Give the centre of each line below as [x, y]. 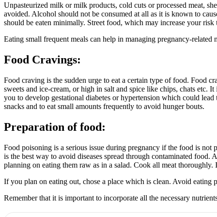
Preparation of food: [55, 127]
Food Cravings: [42, 60]
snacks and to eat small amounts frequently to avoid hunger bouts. [104, 106]
